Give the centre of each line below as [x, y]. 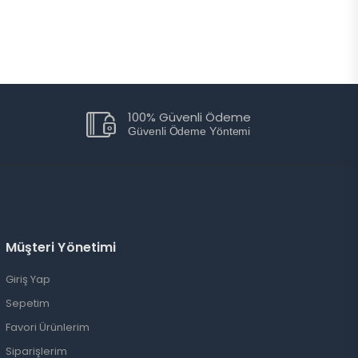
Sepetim [27, 303]
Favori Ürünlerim [47, 327]
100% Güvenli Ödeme [190, 117]
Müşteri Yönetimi [61, 247]
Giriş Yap [28, 279]
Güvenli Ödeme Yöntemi [189, 131]
